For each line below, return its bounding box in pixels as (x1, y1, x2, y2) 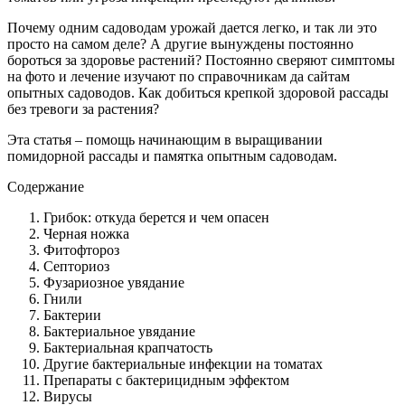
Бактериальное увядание (43, 323, 195, 339)
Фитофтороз (43, 241, 119, 258)
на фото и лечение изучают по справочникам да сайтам (7, 68, 350, 84)
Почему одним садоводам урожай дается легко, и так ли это (7, 19, 377, 35)
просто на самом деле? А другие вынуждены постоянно (7, 35, 353, 52)
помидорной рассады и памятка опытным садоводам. (7, 147, 337, 164)
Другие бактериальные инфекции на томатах (43, 355, 323, 372)
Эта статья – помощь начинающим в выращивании (7, 131, 323, 147)
